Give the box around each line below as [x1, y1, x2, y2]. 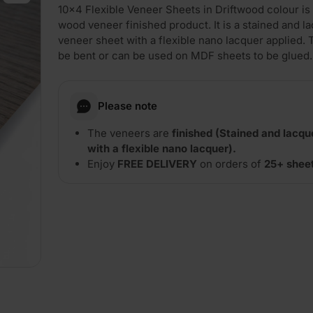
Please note [98, 99, 157, 112]
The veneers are [87, 126, 172, 140]
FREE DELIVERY [115, 156, 200, 170]
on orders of [200, 156, 261, 170]
